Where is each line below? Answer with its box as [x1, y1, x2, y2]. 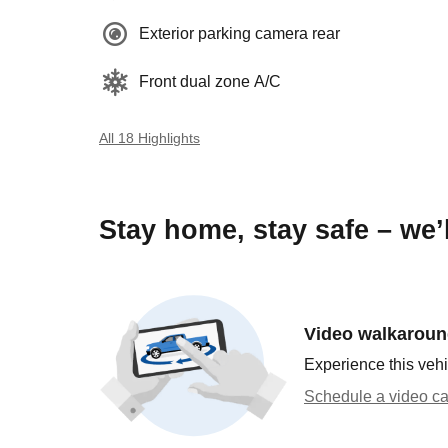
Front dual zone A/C [139, 73, 281, 90]
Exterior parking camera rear [139, 25, 340, 42]
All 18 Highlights [99, 131, 200, 146]
